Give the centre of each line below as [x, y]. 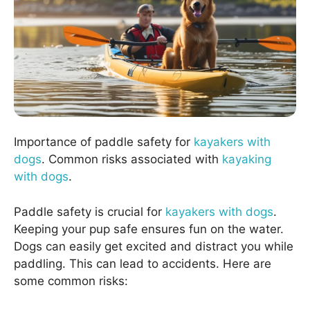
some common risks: [71, 281]
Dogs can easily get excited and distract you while [154, 246]
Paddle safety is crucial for [90, 211]
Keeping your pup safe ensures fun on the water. [149, 229]
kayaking [247, 159]
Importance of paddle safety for [104, 142]
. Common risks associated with [132, 159]
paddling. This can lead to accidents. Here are [143, 263]
